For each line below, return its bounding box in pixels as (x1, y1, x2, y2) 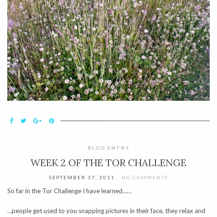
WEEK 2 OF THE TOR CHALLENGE (31, 156, 186, 169)
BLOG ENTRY (87, 145, 130, 151)
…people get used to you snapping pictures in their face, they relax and (7, 207, 205, 215)
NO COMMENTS (122, 174, 168, 181)
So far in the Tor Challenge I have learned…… (7, 187, 131, 195)
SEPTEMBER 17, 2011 (49, 174, 115, 181)
